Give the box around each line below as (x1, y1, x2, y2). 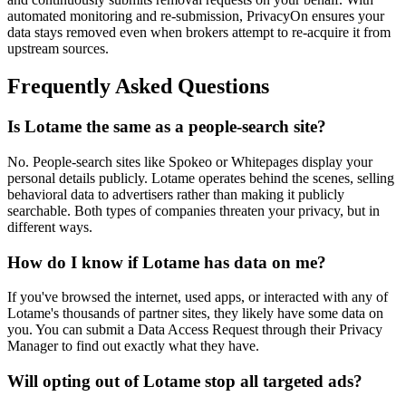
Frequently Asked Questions (7, 74, 269, 99)
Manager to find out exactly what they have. (7, 338, 259, 354)
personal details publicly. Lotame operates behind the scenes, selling (7, 170, 394, 187)
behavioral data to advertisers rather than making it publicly (7, 187, 344, 203)
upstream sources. (7, 40, 109, 56)
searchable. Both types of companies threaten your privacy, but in (7, 203, 380, 219)
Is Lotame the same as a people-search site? (7, 117, 326, 137)
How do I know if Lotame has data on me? (7, 252, 326, 272)
